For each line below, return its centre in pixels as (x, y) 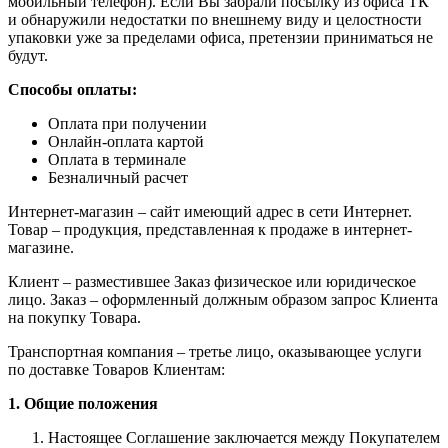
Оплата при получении (127, 123)
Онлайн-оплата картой (126, 141)
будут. (28, 55)
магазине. (41, 247)
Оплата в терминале (117, 159)
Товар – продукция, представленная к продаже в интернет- (210, 229)
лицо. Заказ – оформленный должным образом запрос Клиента (223, 299)
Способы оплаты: (72, 89)
